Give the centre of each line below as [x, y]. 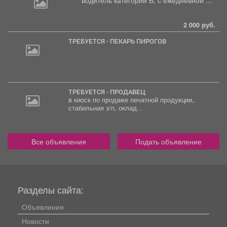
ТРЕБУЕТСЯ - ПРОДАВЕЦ [109, 91]
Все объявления [59, 141]
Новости [35, 221]
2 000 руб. [199, 25]
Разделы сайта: [51, 189]
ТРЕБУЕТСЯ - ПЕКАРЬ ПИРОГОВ [119, 41]
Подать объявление [168, 141]
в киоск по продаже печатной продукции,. [132, 100]
